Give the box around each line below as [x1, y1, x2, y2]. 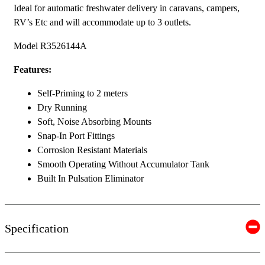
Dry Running [37, 102, 87, 113]
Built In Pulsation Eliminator [37, 173, 144, 184]
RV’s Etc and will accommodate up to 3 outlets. [14, 17, 191, 28]
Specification [5, 221, 69, 235]
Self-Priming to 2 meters [37, 88, 128, 99]
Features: [14, 64, 51, 75]
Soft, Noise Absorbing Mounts [37, 117, 151, 127]
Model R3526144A [14, 41, 87, 51]
